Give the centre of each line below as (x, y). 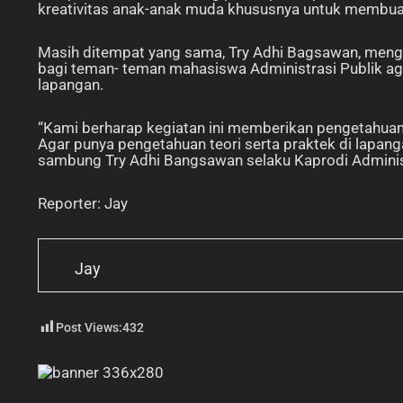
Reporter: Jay (83, 203)
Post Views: (89, 328)
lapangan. (71, 84)
